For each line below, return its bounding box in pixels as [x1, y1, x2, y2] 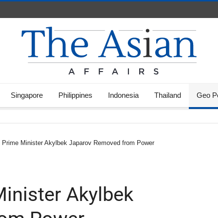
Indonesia [108, 91, 139, 99]
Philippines [58, 91, 92, 99]
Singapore [11, 91, 43, 99]
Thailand [154, 91, 181, 99]
